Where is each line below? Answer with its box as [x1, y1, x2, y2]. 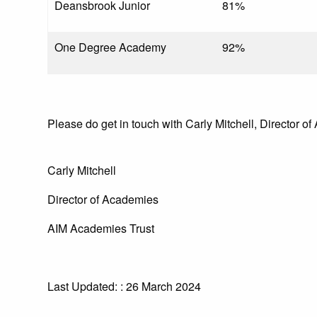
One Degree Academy [54, 39, 166, 55]
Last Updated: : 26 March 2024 [47, 278, 201, 294]
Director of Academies [47, 191, 158, 207]
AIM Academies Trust [47, 220, 154, 236]
